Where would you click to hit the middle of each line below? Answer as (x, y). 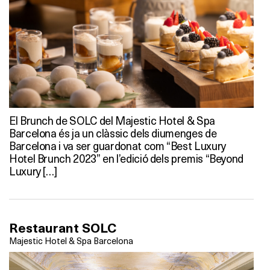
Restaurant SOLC (63, 228)
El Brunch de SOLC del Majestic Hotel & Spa (112, 120)
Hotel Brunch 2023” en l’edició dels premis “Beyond (127, 158)
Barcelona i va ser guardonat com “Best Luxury (118, 145)
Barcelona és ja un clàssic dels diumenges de (113, 133)
